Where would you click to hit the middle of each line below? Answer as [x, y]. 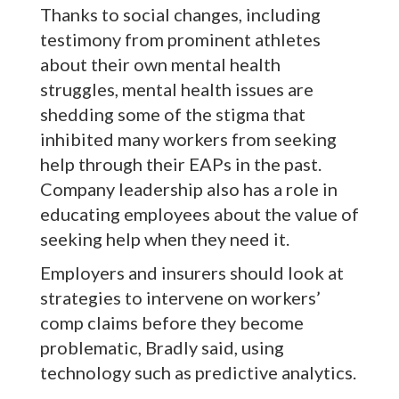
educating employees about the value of [199, 214]
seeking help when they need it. [165, 239]
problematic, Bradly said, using [162, 348]
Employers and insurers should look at [192, 273]
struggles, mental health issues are [177, 90]
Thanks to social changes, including [180, 15]
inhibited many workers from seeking [188, 139]
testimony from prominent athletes [180, 40]
